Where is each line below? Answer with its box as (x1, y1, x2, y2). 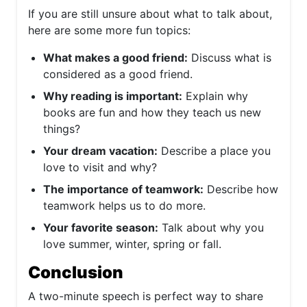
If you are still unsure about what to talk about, (28, 7, 272, 21)
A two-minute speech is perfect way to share (28, 289, 263, 303)
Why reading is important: (43, 89, 182, 103)
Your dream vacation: (43, 144, 158, 158)
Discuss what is (188, 51, 271, 64)
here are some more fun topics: (28, 23, 191, 37)
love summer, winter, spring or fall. (43, 237, 221, 251)
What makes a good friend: (43, 51, 188, 64)
